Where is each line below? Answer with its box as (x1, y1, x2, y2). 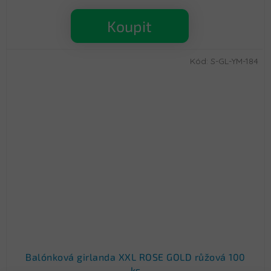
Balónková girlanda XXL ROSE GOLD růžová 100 (25, 251, 246, 263)
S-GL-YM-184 (211, 56, 258, 67)
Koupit (107, 17, 152, 36)
